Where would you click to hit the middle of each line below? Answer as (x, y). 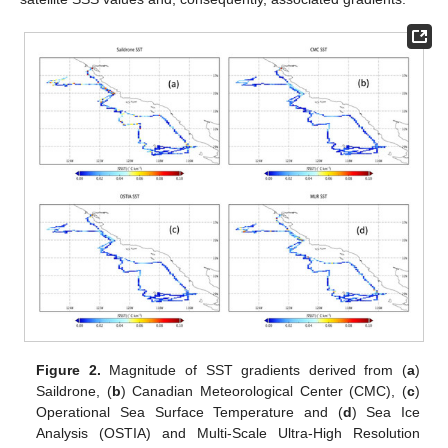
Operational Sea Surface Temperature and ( (189, 411)
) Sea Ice (385, 411)
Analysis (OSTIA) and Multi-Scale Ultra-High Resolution (228, 432)
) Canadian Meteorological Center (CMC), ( (263, 390)
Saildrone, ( (74, 390)
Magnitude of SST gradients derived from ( (253, 369)
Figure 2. (68, 369)
